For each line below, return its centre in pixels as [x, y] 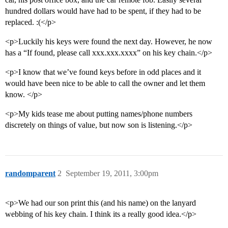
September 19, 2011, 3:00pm [112, 174]
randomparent [30, 174]
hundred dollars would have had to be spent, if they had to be [103, 11]
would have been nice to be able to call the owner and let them [105, 83]
